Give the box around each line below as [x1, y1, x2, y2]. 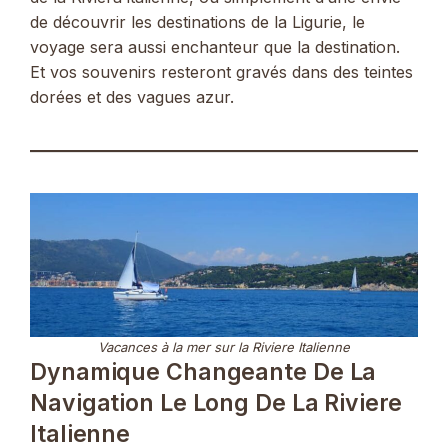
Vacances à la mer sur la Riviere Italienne [98, 339, 350, 356]
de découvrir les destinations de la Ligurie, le [30, 12, 365, 33]
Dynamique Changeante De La [30, 358, 377, 387]
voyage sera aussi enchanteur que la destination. [30, 37, 400, 58]
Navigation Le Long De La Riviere [30, 389, 402, 418]
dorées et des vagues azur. [30, 87, 234, 108]
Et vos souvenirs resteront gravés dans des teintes [30, 62, 413, 83]
